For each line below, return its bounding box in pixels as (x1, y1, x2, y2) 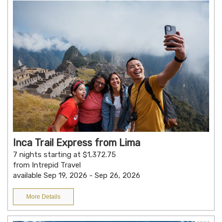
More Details (26, 193, 60, 200)
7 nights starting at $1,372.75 (13, 150, 116, 159)
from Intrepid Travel (13, 160, 81, 169)
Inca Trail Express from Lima (13, 136, 140, 149)
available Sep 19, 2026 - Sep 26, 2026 (13, 170, 140, 180)
